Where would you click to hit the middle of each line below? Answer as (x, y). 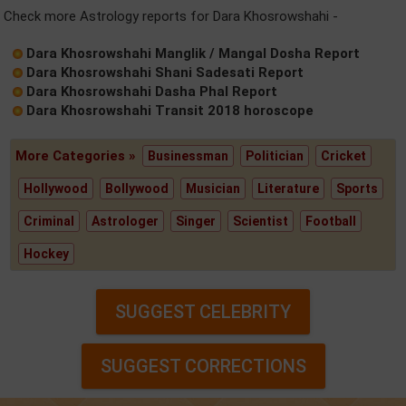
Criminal (49, 221)
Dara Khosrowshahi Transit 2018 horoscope (170, 110)
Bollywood (137, 188)
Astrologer (126, 221)
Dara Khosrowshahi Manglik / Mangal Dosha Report (193, 53)
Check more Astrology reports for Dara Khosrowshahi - (171, 16)
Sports (358, 188)
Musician (213, 188)
